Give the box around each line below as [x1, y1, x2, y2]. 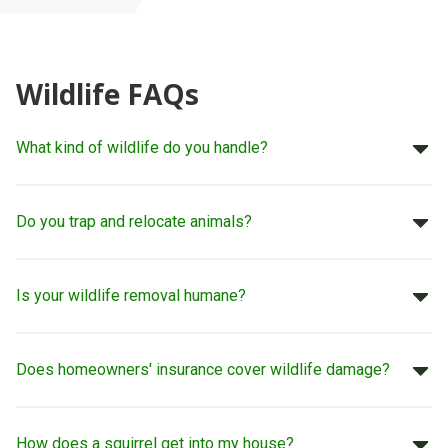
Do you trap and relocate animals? [16, 212, 252, 232]
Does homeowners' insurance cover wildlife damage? [16, 360, 390, 380]
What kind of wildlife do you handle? [16, 138, 268, 158]
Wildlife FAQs [16, 75, 199, 114]
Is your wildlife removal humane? [16, 286, 246, 306]
